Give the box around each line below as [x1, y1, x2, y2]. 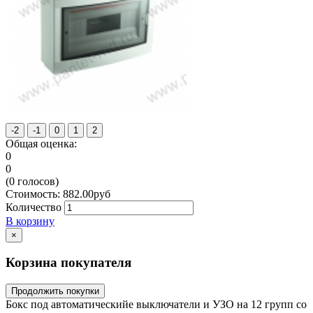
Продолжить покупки [11, 286, 99, 297]
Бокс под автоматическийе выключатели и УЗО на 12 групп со [6, 298, 307, 311]
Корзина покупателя [6, 255, 131, 270]
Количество [6, 201, 61, 213]
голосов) [15, 175, 59, 187]
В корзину [6, 214, 54, 227]
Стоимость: [6, 187, 63, 200]
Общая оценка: [6, 137, 77, 150]
